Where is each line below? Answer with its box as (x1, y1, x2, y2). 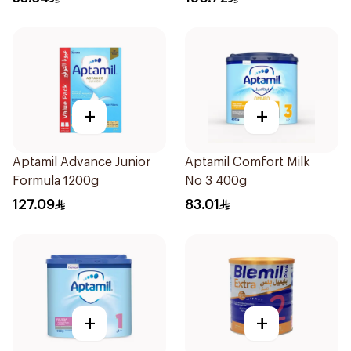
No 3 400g (185, 175, 247, 187)
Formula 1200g (13, 175, 99, 187)
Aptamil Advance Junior (13, 156, 150, 168)
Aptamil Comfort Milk (185, 156, 310, 168)
